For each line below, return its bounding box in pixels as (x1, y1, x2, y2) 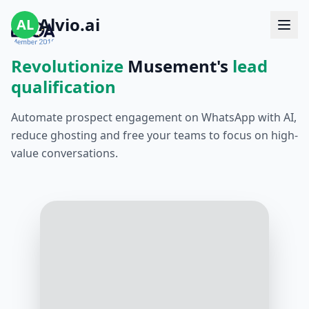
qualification (11, 74, 116, 98)
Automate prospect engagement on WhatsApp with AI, (11, 109, 297, 125)
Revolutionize (11, 54, 123, 77)
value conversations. (11, 145, 118, 161)
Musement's (123, 54, 232, 77)
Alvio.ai (39, 13, 100, 36)
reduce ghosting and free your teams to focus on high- (11, 127, 298, 143)
